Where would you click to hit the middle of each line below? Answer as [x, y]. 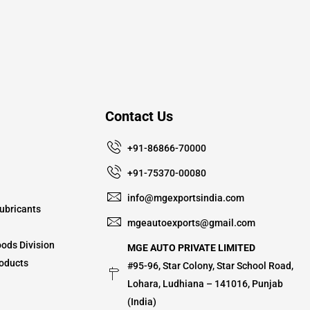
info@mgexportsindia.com [186, 198]
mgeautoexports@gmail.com [191, 223]
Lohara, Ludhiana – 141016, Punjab [205, 284]
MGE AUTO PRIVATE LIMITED [191, 248]
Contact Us [139, 116]
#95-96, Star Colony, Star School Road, [210, 266]
